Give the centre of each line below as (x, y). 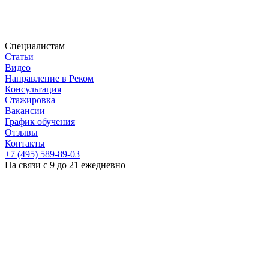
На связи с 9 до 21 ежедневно (65, 165)
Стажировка (30, 100)
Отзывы (21, 132)
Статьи (19, 56)
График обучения (40, 121)
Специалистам (35, 46)
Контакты (25, 143)
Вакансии (25, 110)
